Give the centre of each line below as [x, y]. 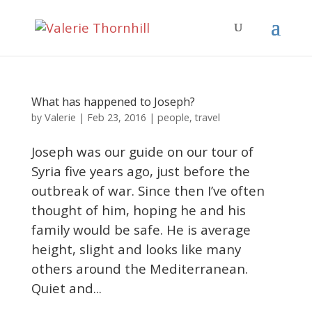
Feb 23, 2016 [116, 117]
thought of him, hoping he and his [138, 210]
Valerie [60, 117]
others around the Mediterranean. [139, 268]
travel [207, 117]
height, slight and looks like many [136, 249]
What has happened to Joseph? [116, 102]
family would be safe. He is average [141, 229]
